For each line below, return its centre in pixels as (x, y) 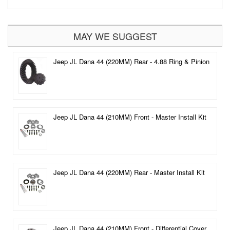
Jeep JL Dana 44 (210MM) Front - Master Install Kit (130, 117)
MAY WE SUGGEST (115, 36)
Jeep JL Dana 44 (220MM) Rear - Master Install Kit (129, 172)
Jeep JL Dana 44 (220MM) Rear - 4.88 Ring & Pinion (131, 61)
